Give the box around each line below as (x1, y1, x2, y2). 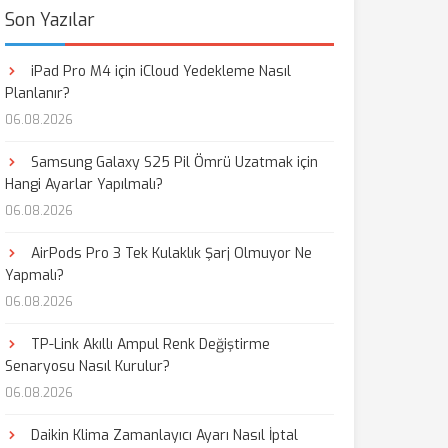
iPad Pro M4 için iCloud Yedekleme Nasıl (26, 62, 291, 81)
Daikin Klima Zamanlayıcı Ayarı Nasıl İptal (26, 426, 298, 445)
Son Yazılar (4, 8, 95, 32)
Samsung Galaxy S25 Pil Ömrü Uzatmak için (26, 153, 318, 172)
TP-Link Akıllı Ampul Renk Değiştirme (26, 335, 270, 354)
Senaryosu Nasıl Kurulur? (4, 357, 170, 376)
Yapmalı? (4, 266, 64, 285)
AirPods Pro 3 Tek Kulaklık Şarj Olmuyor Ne (26, 244, 312, 263)
